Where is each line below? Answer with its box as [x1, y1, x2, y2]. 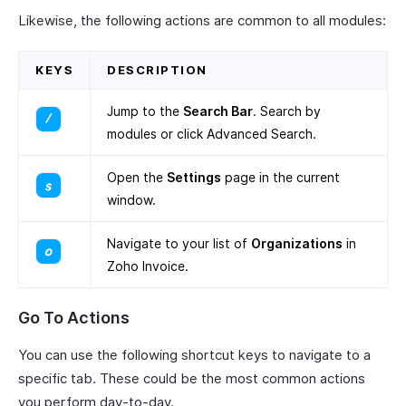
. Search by [253, 103, 321, 120]
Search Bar [183, 103, 253, 120]
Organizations [251, 236, 343, 252]
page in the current [221, 169, 340, 186]
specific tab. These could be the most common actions [18, 370, 365, 388]
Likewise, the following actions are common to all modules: [18, 12, 386, 30]
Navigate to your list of [107, 236, 251, 252]
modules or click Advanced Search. [107, 126, 316, 142]
